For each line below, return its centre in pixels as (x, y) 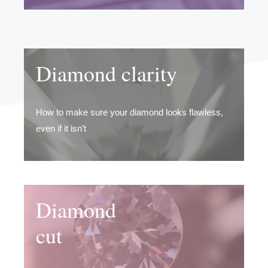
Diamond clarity (106, 73)
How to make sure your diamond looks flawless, (130, 112)
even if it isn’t (61, 129)
